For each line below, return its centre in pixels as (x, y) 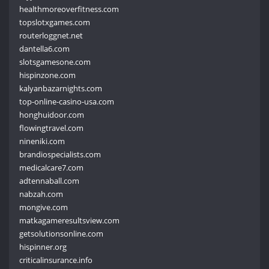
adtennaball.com (50, 180)
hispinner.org (43, 246)
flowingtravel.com (52, 128)
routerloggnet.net (51, 35)
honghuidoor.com (52, 114)
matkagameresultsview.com (70, 220)
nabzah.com (41, 194)
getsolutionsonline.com (62, 233)
